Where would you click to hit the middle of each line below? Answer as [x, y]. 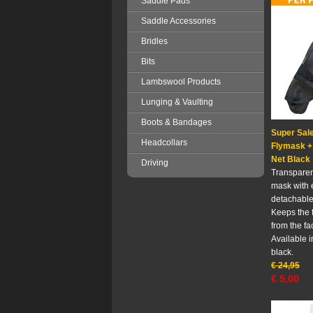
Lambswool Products [181, 82]
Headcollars [164, 143]
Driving [155, 163]
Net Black [291, 159]
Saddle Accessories [179, 21]
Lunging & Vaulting [177, 102]
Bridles [154, 41]
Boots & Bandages [176, 122]
